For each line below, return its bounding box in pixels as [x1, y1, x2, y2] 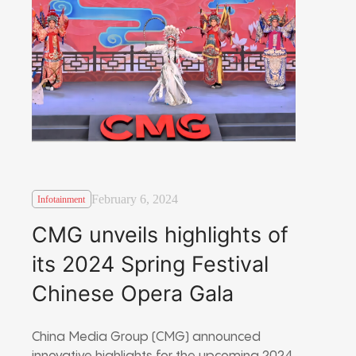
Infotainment [37, 193, 86, 205]
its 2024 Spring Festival [32, 250, 269, 277]
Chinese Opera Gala [32, 280, 234, 307]
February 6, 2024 [91, 192, 178, 207]
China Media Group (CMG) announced [32, 330, 261, 344]
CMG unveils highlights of [32, 221, 288, 248]
